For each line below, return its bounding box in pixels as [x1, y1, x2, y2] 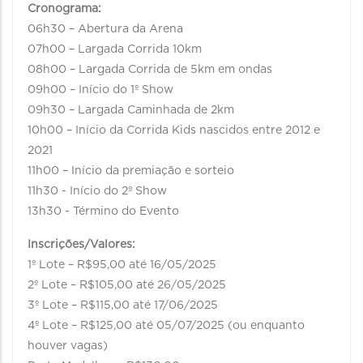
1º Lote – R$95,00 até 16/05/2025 [28, 259, 216, 271]
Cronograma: [28, 3, 101, 15]
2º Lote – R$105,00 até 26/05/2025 [28, 280, 226, 291]
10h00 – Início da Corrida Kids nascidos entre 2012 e [28, 125, 320, 136]
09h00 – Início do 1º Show [28, 84, 173, 96]
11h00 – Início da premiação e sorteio [28, 165, 234, 177]
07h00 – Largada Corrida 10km [28, 44, 202, 55]
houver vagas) [28, 340, 108, 352]
